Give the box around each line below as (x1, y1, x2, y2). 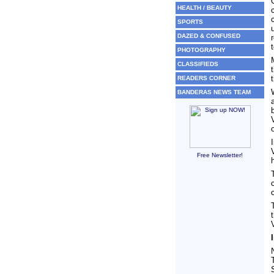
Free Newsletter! (197, 152, 243, 158)
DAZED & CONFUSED (177, 32, 240, 39)
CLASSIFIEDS (177, 61, 218, 67)
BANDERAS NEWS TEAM (177, 89, 251, 95)
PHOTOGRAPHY (177, 46, 226, 53)
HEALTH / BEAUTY (177, 4, 232, 11)
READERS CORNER (177, 75, 235, 81)
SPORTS (177, 18, 203, 25)
